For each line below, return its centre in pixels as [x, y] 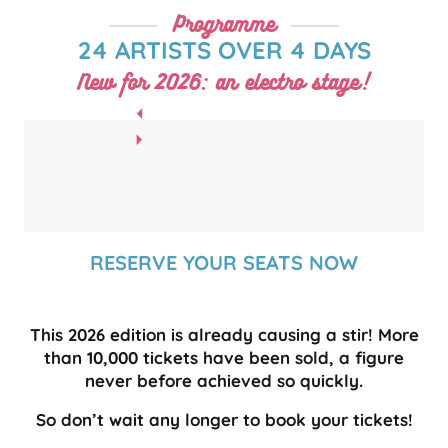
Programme [224, 25]
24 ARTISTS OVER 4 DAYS [224, 49]
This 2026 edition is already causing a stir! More [224, 334]
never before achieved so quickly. [224, 380]
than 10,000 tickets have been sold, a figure [224, 357]
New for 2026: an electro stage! [224, 83]
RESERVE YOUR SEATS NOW [224, 262]
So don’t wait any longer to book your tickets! [224, 419]
